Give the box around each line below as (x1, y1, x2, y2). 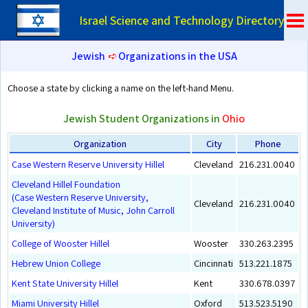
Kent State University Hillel (12, 276, 118, 289)
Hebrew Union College (12, 256, 100, 269)
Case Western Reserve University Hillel (12, 157, 164, 170)
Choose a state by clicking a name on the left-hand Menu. (8, 81, 234, 95)
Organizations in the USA (118, 49, 237, 63)
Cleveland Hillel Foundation (12, 177, 120, 190)
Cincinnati (194, 256, 233, 269)
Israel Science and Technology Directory (79, 12, 284, 28)
